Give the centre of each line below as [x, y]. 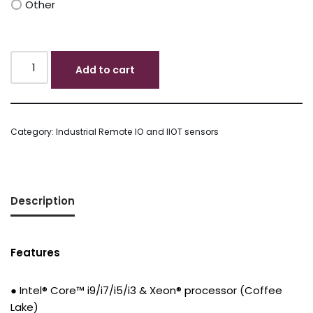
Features [35, 253]
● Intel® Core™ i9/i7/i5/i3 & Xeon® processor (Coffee [146, 291]
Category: [33, 132]
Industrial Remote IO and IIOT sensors [137, 132]
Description [43, 201]
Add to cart [105, 70]
